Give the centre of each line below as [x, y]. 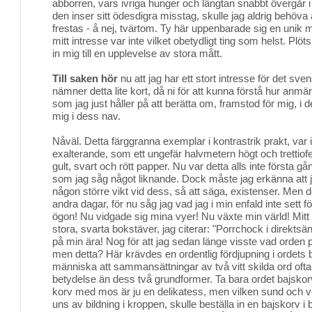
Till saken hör [85, 78]
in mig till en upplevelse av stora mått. [137, 53]
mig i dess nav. [86, 116]
